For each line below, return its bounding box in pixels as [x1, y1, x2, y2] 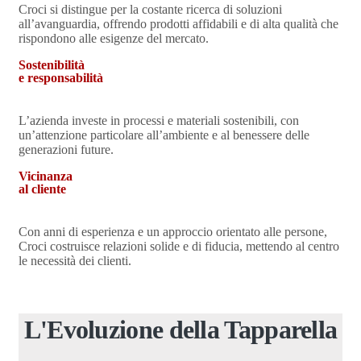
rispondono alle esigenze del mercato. [19, 31, 209, 45]
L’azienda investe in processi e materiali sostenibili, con [19, 114, 299, 127]
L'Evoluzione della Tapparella [23, 315, 338, 344]
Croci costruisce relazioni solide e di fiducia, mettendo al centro [19, 239, 339, 253]
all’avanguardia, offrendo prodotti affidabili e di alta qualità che [19, 17, 338, 31]
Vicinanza [19, 169, 73, 183]
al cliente [19, 182, 66, 196]
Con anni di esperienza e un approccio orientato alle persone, [19, 225, 327, 239]
